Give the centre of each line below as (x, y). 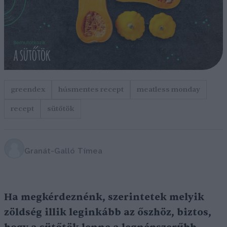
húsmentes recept (91, 90)
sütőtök (61, 109)
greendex (28, 90)
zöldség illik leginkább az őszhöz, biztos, (108, 213)
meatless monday (168, 90)
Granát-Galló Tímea (63, 151)
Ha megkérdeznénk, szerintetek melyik (104, 197)
